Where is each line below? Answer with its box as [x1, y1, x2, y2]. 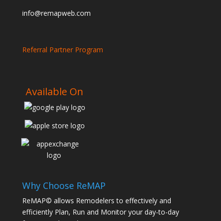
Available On [26, 85, 84, 99]
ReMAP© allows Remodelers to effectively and [22, 196, 171, 206]
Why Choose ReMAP [22, 180, 106, 192]
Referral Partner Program [22, 45, 103, 54]
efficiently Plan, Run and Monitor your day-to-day [22, 207, 179, 217]
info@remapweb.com [22, 8, 91, 18]
